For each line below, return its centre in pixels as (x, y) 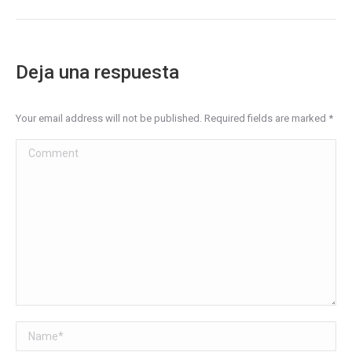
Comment (42, 149)
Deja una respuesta (97, 72)
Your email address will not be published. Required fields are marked (172, 118)
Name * (35, 332)
